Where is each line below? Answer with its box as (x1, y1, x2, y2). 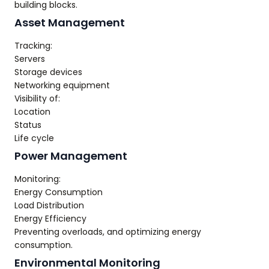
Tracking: (14, 40, 52, 52)
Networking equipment (14, 79, 110, 91)
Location (14, 106, 50, 118)
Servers (14, 53, 45, 65)
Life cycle (14, 132, 54, 144)
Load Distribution (14, 199, 84, 211)
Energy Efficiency (14, 213, 86, 225)
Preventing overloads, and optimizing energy (14, 226, 201, 238)
